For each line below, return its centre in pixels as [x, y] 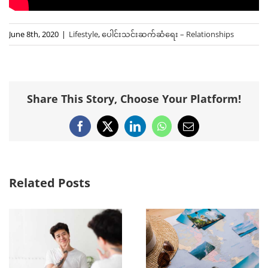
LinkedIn [154, 131]
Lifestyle [83, 34]
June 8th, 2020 [34, 34]
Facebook [100, 131]
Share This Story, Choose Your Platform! [134, 99]
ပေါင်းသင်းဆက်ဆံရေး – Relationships [168, 34]
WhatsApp [184, 131]
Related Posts [50, 183]
